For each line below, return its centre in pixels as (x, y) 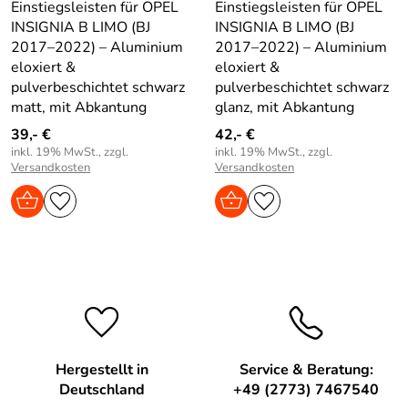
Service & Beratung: (306, 369)
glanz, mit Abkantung (285, 107)
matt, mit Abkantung (79, 107)
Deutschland (102, 389)
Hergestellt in (102, 369)
